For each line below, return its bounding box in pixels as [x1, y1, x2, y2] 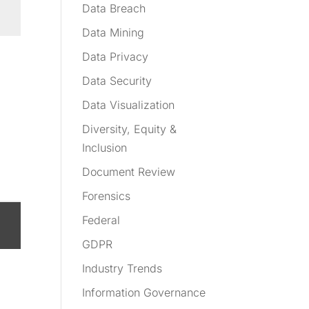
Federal [82, 213, 121, 228]
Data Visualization [82, 98, 175, 112]
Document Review [82, 165, 176, 179]
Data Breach [82, 1, 146, 16]
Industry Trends [82, 261, 163, 276]
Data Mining [82, 26, 145, 40]
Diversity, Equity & [82, 122, 177, 137]
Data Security [82, 74, 152, 88]
